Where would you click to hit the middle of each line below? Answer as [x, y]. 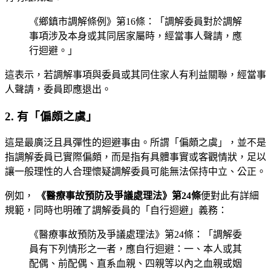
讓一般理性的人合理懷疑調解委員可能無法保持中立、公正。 [135, 172]
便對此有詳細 [230, 196]
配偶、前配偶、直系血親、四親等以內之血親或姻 [135, 264]
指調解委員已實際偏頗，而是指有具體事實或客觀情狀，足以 [135, 157]
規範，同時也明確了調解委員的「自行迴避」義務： [116, 211]
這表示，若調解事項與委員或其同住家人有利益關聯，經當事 [135, 74]
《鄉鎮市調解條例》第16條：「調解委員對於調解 [135, 21]
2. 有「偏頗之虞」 [51, 116]
